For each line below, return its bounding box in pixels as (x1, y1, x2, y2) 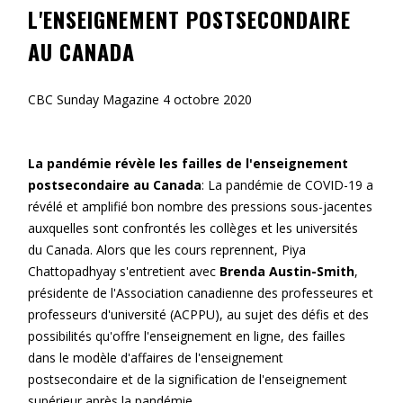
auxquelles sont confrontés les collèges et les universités (27, 219, 358, 237)
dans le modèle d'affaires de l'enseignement (27, 348, 283, 366)
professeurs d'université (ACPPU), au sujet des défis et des (27, 305, 369, 323)
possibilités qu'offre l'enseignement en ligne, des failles (27, 327, 345, 345)
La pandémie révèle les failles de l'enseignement (27, 154, 348, 172)
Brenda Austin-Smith (219, 262, 354, 280)
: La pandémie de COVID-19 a (201, 175, 373, 193)
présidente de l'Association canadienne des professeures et (27, 283, 373, 301)
